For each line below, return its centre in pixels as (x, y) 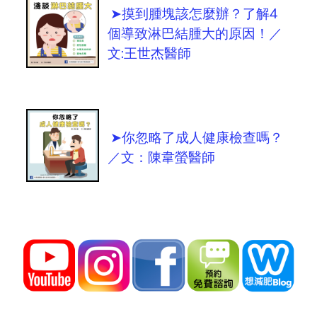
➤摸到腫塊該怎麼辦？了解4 (195, 14)
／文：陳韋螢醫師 (162, 157)
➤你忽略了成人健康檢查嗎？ (197, 138)
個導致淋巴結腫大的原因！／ (195, 34)
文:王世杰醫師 (150, 53)
